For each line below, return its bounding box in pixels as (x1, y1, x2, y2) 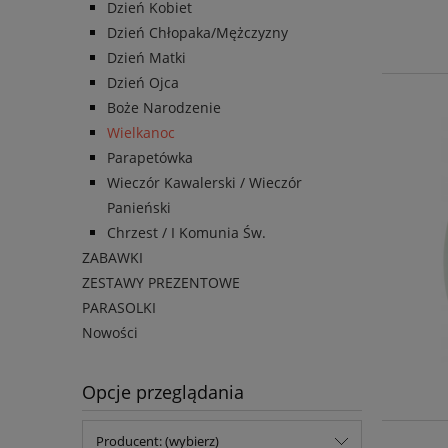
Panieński (107, 198, 171, 218)
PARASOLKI (82, 298, 156, 318)
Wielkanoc (107, 123, 175, 143)
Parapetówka (107, 148, 193, 168)
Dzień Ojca (107, 73, 179, 93)
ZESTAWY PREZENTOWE (82, 273, 240, 293)
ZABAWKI (82, 248, 143, 268)
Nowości (82, 323, 138, 343)
